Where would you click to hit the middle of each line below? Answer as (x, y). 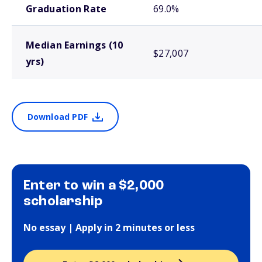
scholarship (63, 202)
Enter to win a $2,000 (94, 186)
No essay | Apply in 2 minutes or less (109, 227)
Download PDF (57, 117)
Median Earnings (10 (75, 45)
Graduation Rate (66, 9)
